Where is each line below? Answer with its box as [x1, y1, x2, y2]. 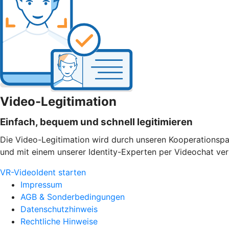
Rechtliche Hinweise [20, 216, 98, 226]
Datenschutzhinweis [20, 203, 98, 214]
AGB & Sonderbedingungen [20, 191, 125, 202]
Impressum [20, 179, 62, 190]
